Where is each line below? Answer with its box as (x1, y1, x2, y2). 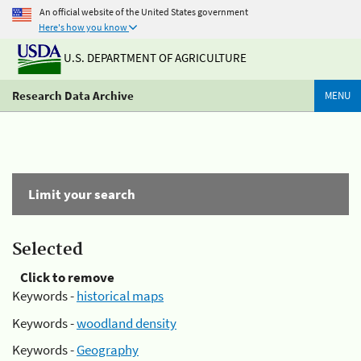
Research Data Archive (12, 88, 134, 103)
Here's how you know (39, 21, 127, 33)
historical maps (77, 287, 164, 305)
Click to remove (20, 268, 114, 286)
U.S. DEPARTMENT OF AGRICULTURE (61, 50, 247, 66)
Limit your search (28, 185, 135, 203)
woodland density (77, 313, 176, 332)
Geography (77, 341, 139, 359)
